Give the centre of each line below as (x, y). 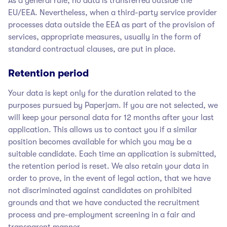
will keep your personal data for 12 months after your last (111, 117)
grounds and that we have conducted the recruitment (104, 202)
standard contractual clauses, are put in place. (92, 49)
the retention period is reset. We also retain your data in (108, 166)
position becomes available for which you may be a (100, 142)
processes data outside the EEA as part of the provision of (111, 25)
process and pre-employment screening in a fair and (102, 215)
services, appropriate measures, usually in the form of (105, 37)
